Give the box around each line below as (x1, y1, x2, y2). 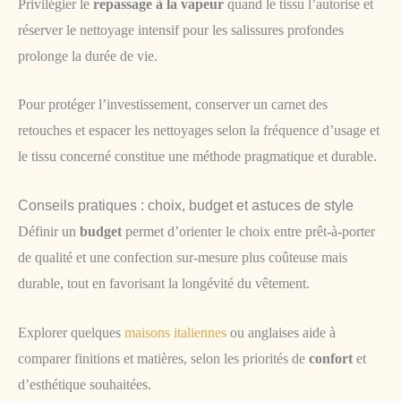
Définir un (18, 224, 80, 239)
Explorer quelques (18, 324, 124, 340)
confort (309, 350, 353, 366)
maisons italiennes (124, 324, 226, 340)
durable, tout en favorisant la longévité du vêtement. (18, 276, 310, 291)
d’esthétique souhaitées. (18, 376, 151, 392)
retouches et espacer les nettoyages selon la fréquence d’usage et (18, 123, 380, 139)
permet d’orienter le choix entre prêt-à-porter (122, 224, 375, 239)
